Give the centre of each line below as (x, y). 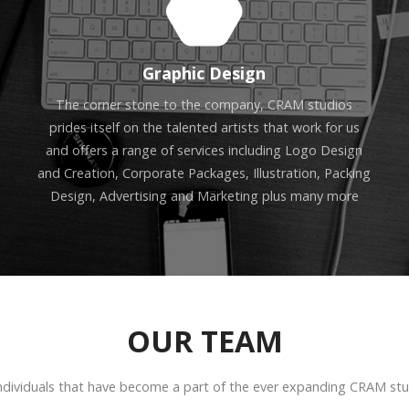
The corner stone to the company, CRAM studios (204, 105)
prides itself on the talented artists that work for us (204, 128)
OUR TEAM (204, 341)
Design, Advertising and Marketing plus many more (204, 196)
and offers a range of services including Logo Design (204, 151)
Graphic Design (204, 73)
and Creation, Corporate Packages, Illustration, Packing (204, 173)
